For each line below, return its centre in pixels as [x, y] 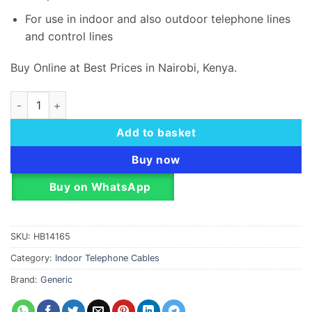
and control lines [69, 36]
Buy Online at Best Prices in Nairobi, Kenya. [124, 68]
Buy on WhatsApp [100, 187]
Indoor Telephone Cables [107, 258]
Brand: [25, 280]
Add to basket [156, 133]
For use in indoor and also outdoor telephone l [147, 18]
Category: [33, 258]
